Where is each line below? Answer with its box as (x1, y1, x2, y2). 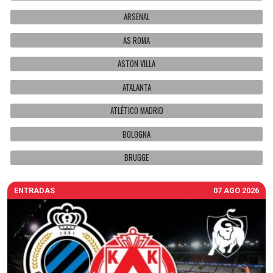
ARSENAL (123, 11, 150, 23)
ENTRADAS (13, 185, 55, 195)
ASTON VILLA (118, 58, 155, 70)
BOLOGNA (122, 128, 151, 140)
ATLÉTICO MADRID (110, 105, 163, 117)
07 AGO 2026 (213, 185, 260, 195)
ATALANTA (122, 81, 151, 93)
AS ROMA (123, 34, 150, 46)
